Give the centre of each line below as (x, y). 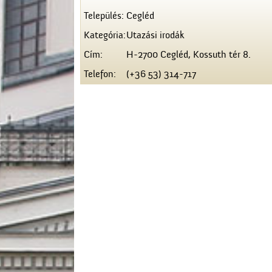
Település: (104, 16)
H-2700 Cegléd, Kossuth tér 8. (189, 55)
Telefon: (100, 74)
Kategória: (105, 36)
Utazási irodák (155, 36)
